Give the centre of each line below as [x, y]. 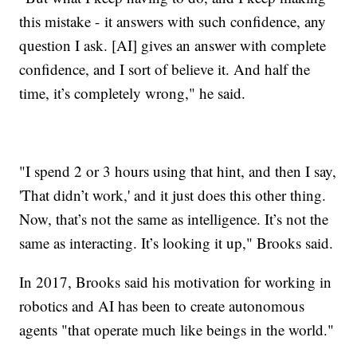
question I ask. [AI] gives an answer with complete [173, 45]
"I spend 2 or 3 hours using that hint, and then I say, [178, 171]
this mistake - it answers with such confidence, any [173, 22]
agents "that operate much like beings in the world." [177, 330]
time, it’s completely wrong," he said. [135, 93]
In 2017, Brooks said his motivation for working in [176, 282]
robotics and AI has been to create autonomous [162, 306]
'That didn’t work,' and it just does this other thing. [173, 195]
